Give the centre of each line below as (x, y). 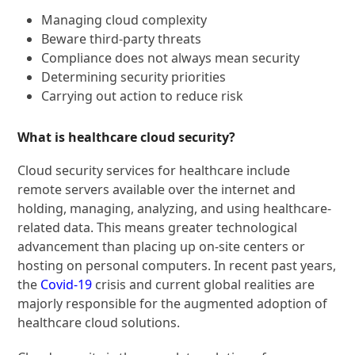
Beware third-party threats (122, 39)
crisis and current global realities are (204, 285)
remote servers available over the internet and (157, 190)
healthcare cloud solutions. (99, 323)
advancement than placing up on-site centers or (162, 247)
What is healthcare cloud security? (127, 137)
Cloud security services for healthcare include (154, 171)
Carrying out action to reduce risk (143, 96)
